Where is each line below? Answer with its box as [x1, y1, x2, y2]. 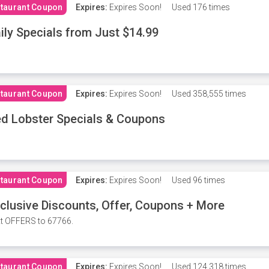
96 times [190, 175, 225, 185]
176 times [190, 2, 230, 12]
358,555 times [190, 89, 246, 98]
